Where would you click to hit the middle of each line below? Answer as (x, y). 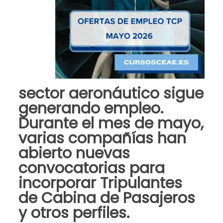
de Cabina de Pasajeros (107, 198)
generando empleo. (91, 109)
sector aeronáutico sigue (111, 94)
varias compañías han (102, 138)
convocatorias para (91, 168)
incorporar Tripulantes (100, 183)
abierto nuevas (74, 153)
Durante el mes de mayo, (111, 123)
